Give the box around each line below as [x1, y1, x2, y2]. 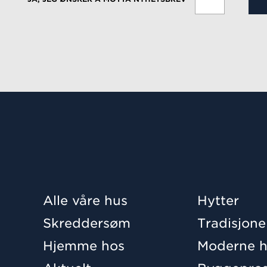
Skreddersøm [42, 215, 131, 231]
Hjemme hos [42, 238, 125, 253]
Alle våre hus [42, 193, 128, 208]
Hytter [197, 193, 239, 208]
